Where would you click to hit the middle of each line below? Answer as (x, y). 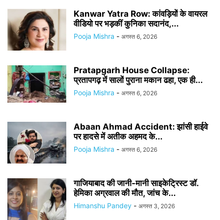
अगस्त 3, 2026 (157, 206)
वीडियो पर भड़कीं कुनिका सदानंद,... (126, 24)
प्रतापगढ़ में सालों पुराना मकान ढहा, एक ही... (138, 80)
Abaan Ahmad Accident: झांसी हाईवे (141, 127)
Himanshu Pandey (103, 206)
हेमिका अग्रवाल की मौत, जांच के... (125, 193)
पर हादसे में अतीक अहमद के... (118, 137)
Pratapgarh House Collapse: (132, 70)
